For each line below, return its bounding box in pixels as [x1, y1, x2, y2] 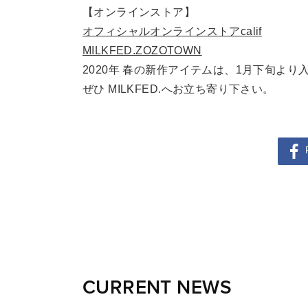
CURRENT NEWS [82, 276, 232, 299]
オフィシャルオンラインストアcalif [82, 25, 262, 37]
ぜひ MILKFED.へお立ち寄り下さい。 [82, 83, 274, 95]
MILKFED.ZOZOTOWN [82, 45, 202, 56]
